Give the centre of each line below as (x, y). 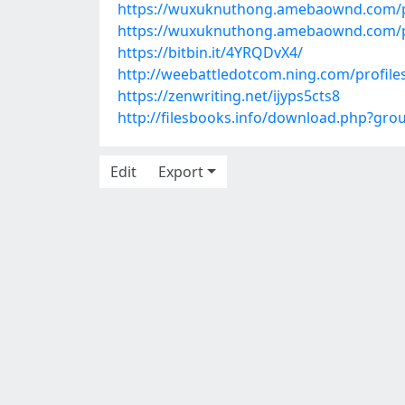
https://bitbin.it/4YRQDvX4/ (210, 52)
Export (181, 172)
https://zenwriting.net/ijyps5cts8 (229, 96)
